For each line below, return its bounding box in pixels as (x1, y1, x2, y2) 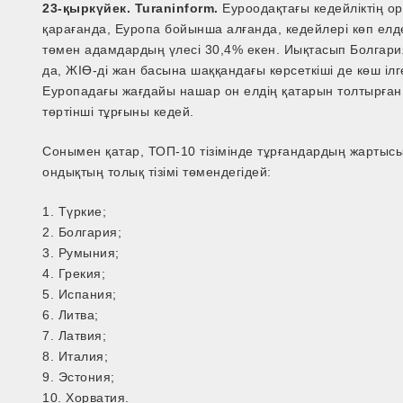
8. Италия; (42, 349, 109, 364)
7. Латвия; (42, 328, 107, 344)
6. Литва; (42, 308, 99, 323)
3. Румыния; (42, 246, 120, 261)
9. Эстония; (42, 370, 115, 385)
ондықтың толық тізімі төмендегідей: (42, 165, 272, 180)
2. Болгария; (42, 225, 122, 240)
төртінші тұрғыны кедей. (42, 104, 194, 120)
